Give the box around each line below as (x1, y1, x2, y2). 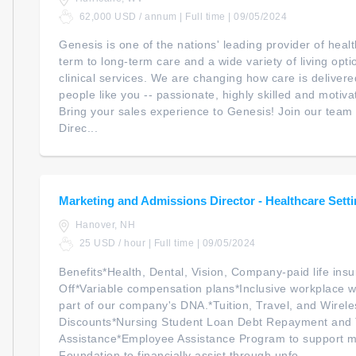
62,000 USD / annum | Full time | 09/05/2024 (76, 10, 287, 22)
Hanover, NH (72, 219, 135, 231)
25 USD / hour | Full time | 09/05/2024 (76, 237, 256, 249)
